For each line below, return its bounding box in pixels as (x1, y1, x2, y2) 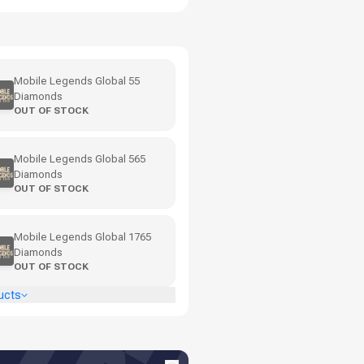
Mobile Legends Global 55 (14, 75, 140, 87)
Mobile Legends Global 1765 (14, 231, 151, 243)
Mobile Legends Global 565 (14, 153, 145, 165)
